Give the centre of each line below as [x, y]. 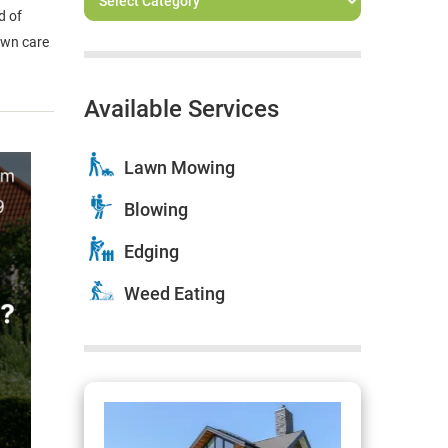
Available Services [181, 109]
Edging [151, 252]
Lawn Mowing [179, 168]
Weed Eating [174, 294]
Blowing [155, 210]
